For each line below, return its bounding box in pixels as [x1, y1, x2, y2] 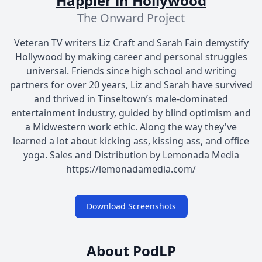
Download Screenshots [86, 200, 176, 212]
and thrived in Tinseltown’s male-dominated [34, 92, 228, 105]
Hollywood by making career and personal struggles [15, 50, 247, 63]
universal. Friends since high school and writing [26, 64, 236, 77]
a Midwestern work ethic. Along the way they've [25, 120, 237, 133]
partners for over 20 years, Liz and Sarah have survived [9, 78, 253, 91]
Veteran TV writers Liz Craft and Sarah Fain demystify [13, 36, 249, 49]
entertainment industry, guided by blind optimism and [11, 106, 251, 119]
